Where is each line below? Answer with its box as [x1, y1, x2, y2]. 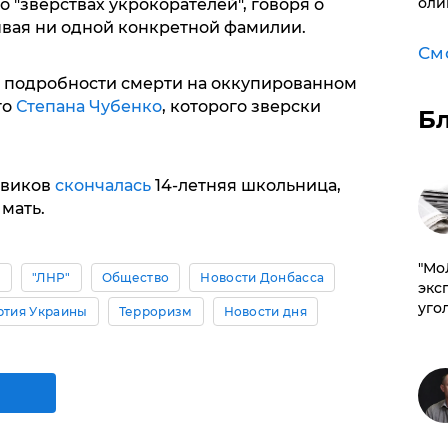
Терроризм [118, 304, 193, 320]
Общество [101, 270, 170, 286]
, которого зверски [161, 97, 321, 117]
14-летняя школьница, [150, 176, 341, 196]
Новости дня [223, 304, 308, 320]
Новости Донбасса [200, 270, 325, 286]
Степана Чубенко [15, 97, 162, 117]
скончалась [50, 176, 151, 196]
